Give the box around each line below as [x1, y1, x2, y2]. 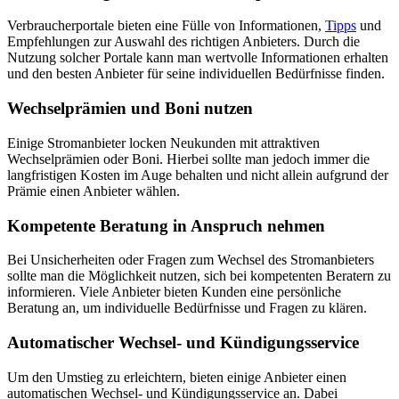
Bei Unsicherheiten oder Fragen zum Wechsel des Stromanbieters [7, 252, 374, 268]
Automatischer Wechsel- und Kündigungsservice [7, 333, 359, 353]
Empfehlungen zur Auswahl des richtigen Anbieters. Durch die [7, 34, 360, 50]
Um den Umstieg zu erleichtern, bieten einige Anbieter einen [7, 369, 346, 385]
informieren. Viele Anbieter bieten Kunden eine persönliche [7, 284, 341, 300]
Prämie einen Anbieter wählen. [7, 183, 180, 199]
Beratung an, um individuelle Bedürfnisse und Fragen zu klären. [7, 300, 367, 316]
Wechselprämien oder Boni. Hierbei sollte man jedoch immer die [7, 151, 370, 167]
